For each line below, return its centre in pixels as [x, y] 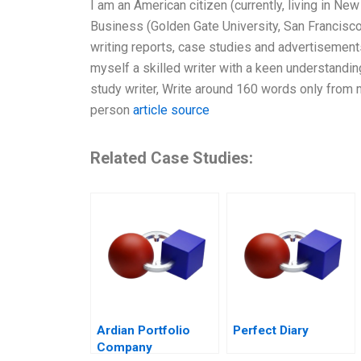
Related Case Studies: [172, 158]
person [112, 110]
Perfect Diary [271, 331]
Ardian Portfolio [143, 331]
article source [171, 110]
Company [124, 348]
